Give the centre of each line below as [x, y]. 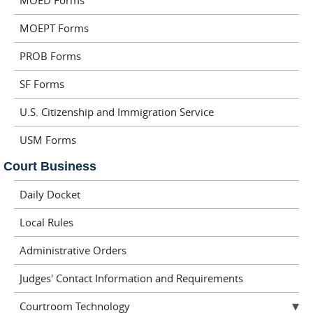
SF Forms [42, 84]
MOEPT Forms [54, 28]
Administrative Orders [73, 250]
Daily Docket [50, 194]
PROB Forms [50, 56]
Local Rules [46, 222]
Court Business [50, 166]
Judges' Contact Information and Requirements [131, 278]
